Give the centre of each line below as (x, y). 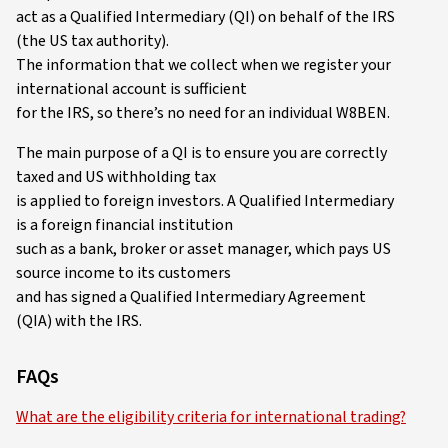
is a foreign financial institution (124, 224)
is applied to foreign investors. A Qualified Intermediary (205, 200)
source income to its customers (123, 272)
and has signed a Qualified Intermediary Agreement (191, 296)
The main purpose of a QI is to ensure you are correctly (201, 152)
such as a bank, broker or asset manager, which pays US (203, 248)
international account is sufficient (131, 88)
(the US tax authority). (92, 40)
